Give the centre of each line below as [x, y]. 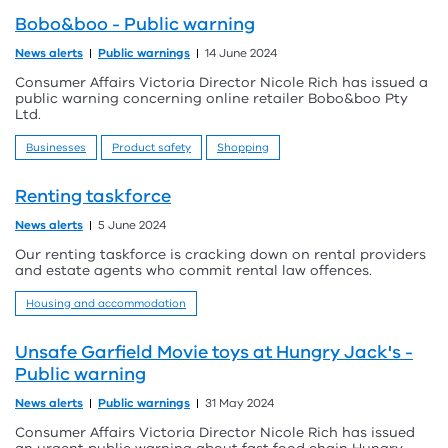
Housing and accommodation [106, 303]
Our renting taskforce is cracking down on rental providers [220, 254]
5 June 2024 [132, 225]
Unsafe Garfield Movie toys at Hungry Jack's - [214, 352]
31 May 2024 [239, 403]
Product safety [151, 147]
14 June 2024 [241, 53]
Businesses [56, 147]
